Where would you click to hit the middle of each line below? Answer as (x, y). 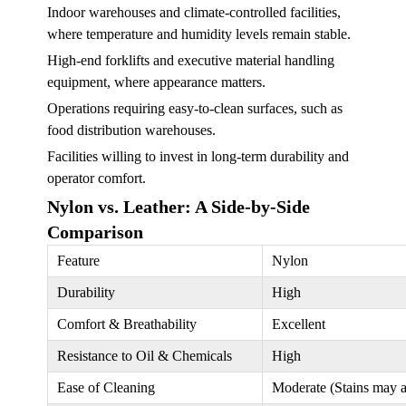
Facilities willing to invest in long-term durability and (198, 156)
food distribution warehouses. (131, 130)
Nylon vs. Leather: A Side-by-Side (179, 206)
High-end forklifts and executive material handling (191, 60)
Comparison (95, 232)
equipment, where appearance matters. (156, 82)
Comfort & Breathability (127, 324)
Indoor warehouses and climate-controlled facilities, (194, 12)
